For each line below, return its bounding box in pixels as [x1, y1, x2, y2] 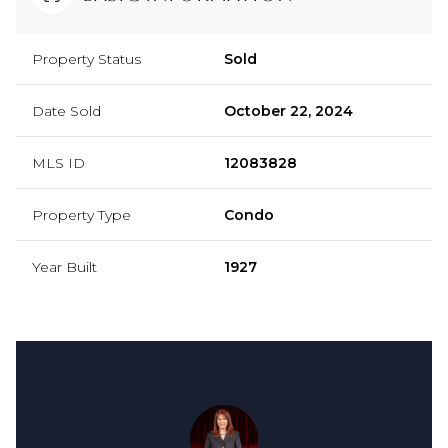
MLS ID [32, 153, 85, 172]
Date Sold [32, 101, 101, 120]
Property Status [32, 49, 141, 68]
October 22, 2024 [224, 101, 353, 120]
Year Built [32, 257, 97, 276]
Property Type [32, 205, 131, 224]
